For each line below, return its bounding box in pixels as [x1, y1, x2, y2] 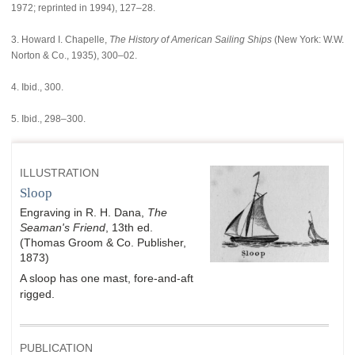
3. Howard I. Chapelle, [11, 33, 109, 45]
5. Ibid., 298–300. [11, 113, 86, 124]
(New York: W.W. [272, 33, 344, 45]
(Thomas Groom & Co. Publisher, [20, 236, 186, 250]
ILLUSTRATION [20, 167, 99, 180]
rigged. [20, 288, 55, 301]
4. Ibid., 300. [11, 81, 63, 93]
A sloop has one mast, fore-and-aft [20, 272, 193, 285]
